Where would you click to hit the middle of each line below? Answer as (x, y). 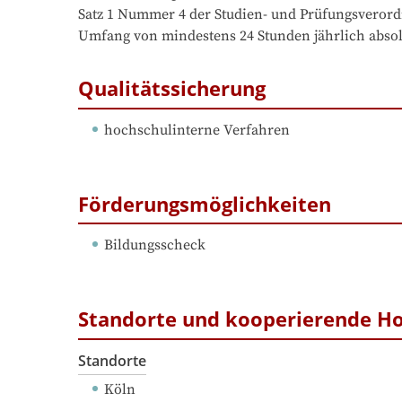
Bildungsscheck (155, 245)
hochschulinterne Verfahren (197, 130)
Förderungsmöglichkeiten (205, 203)
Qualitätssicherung (172, 88)
